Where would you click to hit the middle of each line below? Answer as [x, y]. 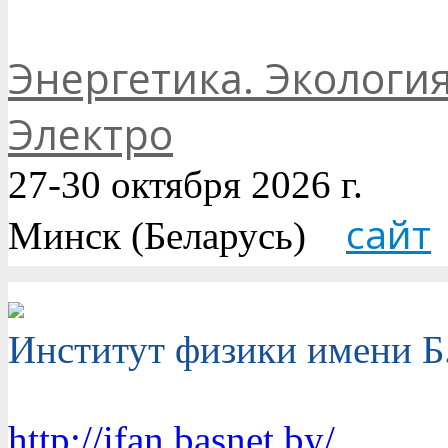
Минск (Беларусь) [177, 235]
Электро [90, 133]
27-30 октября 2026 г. [185, 184]
